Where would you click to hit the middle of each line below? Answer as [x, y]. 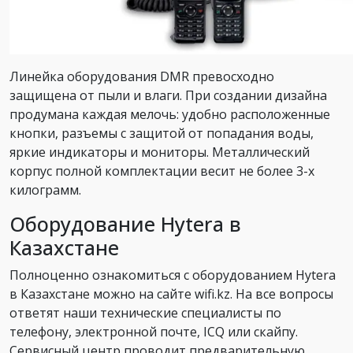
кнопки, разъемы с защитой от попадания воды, [162, 133]
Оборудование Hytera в [125, 224]
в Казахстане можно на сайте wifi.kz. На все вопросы [171, 294]
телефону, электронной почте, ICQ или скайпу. [154, 332]
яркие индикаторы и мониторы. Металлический [160, 152]
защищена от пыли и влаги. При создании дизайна [168, 95]
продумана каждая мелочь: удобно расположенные [170, 114]
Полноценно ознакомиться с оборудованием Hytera [173, 275]
